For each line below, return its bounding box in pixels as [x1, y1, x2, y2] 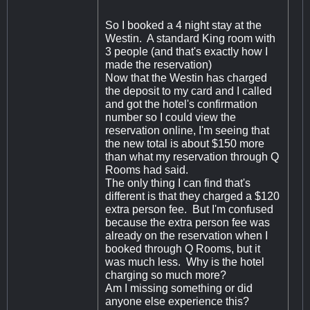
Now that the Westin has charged [105, 72, 267, 84]
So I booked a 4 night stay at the [105, 19, 262, 32]
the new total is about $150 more [105, 138, 264, 150]
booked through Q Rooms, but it [105, 243, 260, 255]
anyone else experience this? [105, 295, 252, 308]
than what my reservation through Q [105, 151, 279, 163]
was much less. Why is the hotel [105, 256, 264, 268]
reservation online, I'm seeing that [105, 125, 269, 137]
